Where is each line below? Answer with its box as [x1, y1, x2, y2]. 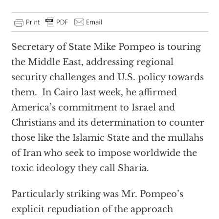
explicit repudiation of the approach [11, 204, 173, 215]
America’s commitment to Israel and [11, 102, 175, 113]
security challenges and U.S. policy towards [11, 72, 204, 83]
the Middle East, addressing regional [11, 57, 174, 67]
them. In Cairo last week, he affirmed [11, 87, 177, 98]
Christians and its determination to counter [11, 117, 204, 128]
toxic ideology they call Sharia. [11, 163, 149, 174]
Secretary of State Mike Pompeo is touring [11, 42, 201, 52]
